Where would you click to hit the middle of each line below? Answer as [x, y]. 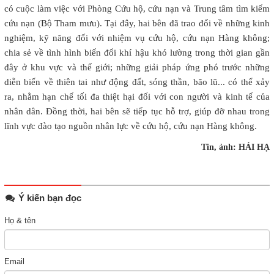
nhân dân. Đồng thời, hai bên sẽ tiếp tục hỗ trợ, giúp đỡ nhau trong [137, 112]
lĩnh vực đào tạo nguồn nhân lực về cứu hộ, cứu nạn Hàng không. [131, 126]
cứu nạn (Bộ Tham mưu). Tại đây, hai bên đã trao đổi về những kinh [137, 24]
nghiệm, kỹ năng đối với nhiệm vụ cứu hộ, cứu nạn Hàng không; [137, 38]
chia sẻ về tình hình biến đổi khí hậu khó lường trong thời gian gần [137, 53]
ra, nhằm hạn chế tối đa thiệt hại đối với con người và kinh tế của [137, 97]
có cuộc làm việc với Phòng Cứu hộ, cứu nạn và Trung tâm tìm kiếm [137, 9]
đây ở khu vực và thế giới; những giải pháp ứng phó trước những [137, 68]
